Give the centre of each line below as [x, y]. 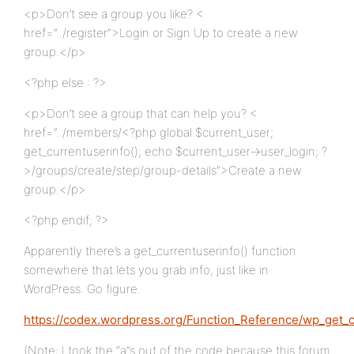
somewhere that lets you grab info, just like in [146, 270]
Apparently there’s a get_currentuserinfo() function [160, 251]
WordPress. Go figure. [82, 289]
